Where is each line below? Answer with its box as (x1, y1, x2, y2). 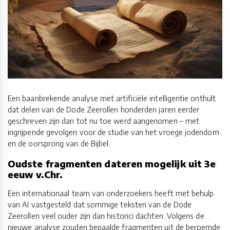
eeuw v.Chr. (8, 168, 63, 181)
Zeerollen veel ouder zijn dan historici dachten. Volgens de (8, 210, 204, 220)
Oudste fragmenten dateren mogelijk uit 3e (8, 158, 216, 170)
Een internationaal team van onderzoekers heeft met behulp (8, 188, 214, 198)
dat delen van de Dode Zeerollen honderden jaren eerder (8, 105, 200, 114)
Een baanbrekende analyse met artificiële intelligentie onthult (8, 93, 216, 103)
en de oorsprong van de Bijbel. (8, 139, 110, 148)
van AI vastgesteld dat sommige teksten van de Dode (8, 199, 191, 209)
